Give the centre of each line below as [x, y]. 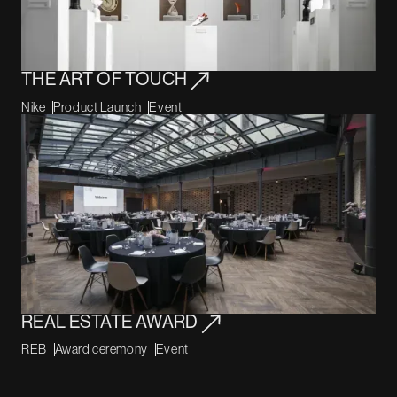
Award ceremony [101, 350]
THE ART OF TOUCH [105, 80]
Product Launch [97, 108]
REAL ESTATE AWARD [110, 322]
